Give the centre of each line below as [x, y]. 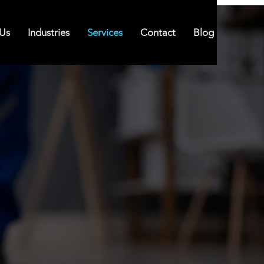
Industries [49, 32]
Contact [158, 32]
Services [105, 32]
